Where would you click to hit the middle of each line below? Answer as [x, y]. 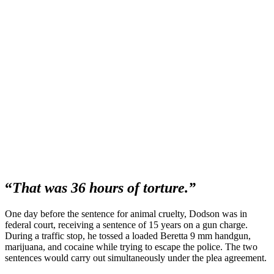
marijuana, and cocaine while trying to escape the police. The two [131, 247]
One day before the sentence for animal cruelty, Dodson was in [126, 214]
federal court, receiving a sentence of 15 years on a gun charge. [126, 225]
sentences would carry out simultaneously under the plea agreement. [137, 258]
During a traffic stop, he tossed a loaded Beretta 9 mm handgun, [128, 236]
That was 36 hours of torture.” [104, 188]
